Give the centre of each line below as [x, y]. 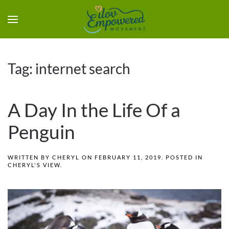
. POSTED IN [182, 157]
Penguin [41, 132]
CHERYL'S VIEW [34, 165]
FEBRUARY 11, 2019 [128, 157]
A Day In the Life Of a [94, 110]
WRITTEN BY [30, 157]
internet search [83, 68]
